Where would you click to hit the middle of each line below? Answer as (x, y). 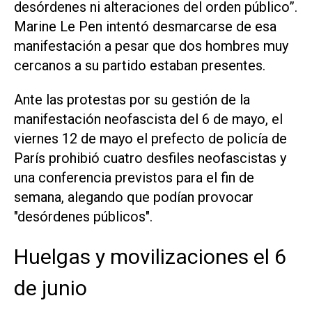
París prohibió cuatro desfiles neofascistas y (150, 158)
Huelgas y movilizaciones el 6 (150, 257)
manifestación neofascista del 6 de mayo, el (148, 119)
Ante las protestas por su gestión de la (132, 100)
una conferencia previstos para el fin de (134, 178)
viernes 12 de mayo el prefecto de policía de (150, 139)
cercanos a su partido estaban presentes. (140, 66)
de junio (50, 288)
